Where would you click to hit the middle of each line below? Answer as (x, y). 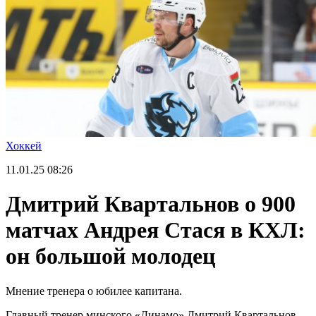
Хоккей (24, 146)
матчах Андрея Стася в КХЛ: (156, 230)
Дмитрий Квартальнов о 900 (151, 204)
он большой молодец (110, 256)
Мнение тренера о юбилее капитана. (94, 291)
